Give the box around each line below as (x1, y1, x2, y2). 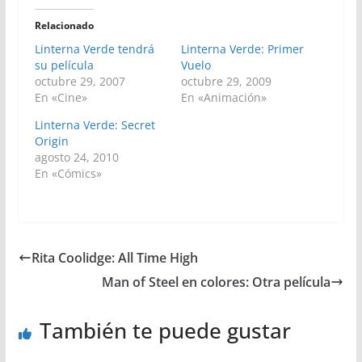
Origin (34, 133, 69, 149)
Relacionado (34, 19, 94, 33)
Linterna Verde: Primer (180, 41, 304, 57)
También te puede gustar (39, 316, 291, 346)
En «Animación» (180, 90, 267, 106)
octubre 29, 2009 (180, 74, 271, 90)
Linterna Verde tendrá (34, 41, 154, 57)
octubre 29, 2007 (34, 74, 125, 90)
